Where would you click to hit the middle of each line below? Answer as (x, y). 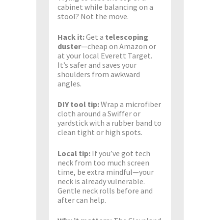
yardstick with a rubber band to (110, 123)
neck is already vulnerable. (101, 181)
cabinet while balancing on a (105, 7)
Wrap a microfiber (130, 104)
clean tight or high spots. (100, 132)
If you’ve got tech (121, 153)
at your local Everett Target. (105, 56)
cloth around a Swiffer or (99, 114)
